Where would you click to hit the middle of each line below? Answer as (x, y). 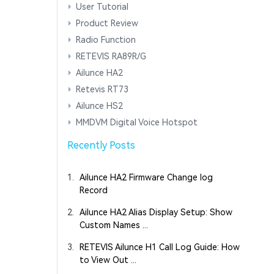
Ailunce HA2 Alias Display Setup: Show (156, 213)
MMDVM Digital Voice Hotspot (136, 123)
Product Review (107, 24)
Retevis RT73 (102, 90)
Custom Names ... (113, 225)
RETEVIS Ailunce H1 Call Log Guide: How (159, 247)
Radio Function (106, 40)
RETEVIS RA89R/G (111, 57)
